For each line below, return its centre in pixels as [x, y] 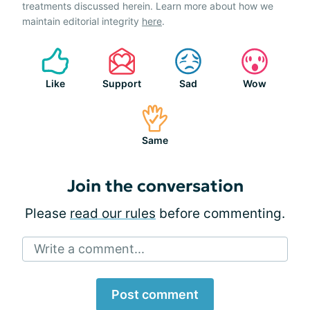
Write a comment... [89, 248]
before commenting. [220, 213]
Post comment [155, 294]
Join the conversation [155, 186]
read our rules [113, 213]
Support [122, 83]
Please [47, 213]
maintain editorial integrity [82, 21]
